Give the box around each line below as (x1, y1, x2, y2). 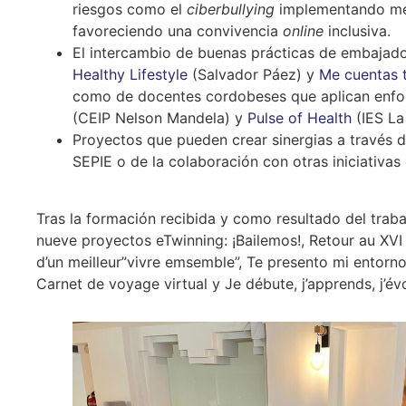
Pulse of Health (247, 109, 352, 128)
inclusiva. (324, 22, 391, 41)
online (283, 22, 324, 41)
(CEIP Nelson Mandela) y (72, 109, 247, 128)
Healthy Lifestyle (72, 65, 188, 84)
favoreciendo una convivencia (72, 22, 283, 41)
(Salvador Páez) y (188, 65, 319, 84)
